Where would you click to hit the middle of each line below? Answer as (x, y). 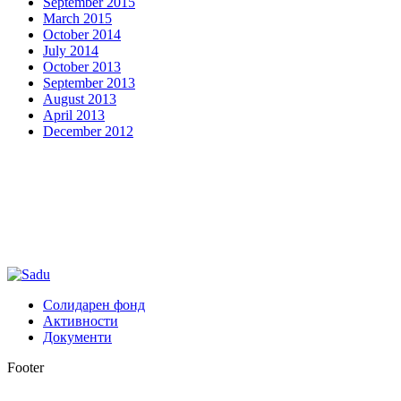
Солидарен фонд (94, 304)
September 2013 (89, 82)
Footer (26, 367)
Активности (81, 320)
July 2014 (71, 50)
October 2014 (82, 34)
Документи (77, 337)
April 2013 (74, 115)
